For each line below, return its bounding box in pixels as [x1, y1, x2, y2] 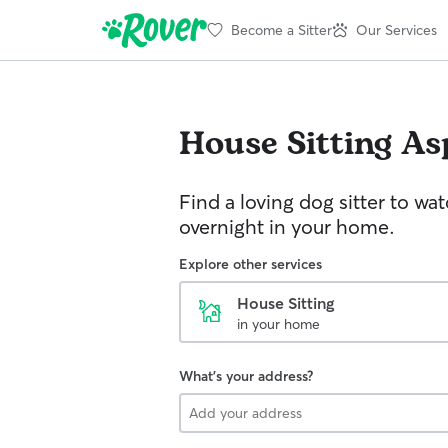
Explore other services [179, 255, 322, 273]
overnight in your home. [179, 214, 395, 239]
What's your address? [179, 367, 313, 385]
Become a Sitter [231, 20, 332, 39]
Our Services [356, 20, 437, 39]
